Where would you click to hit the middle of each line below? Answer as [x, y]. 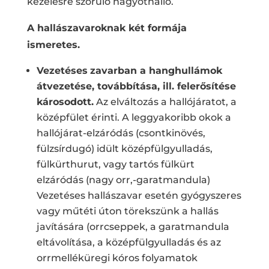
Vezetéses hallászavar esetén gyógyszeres [139, 195]
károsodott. [65, 101]
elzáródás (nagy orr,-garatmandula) [123, 180]
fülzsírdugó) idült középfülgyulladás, [124, 148]
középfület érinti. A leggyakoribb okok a [134, 117]
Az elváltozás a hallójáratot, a [165, 101]
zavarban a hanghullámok [156, 70]
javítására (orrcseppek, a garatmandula [133, 226]
